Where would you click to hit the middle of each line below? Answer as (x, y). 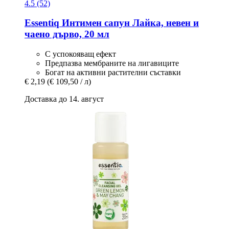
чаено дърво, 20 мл (67, 34)
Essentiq (42, 23)
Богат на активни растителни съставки (113, 73)
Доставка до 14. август (64, 99)
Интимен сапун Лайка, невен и (129, 23)
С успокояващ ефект (81, 54)
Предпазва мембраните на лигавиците (112, 63)
